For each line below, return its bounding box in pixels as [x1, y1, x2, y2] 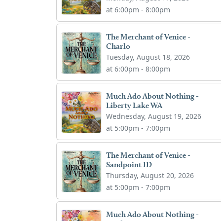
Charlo [106, 41, 131, 51]
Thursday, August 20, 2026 [106, 170, 194, 180]
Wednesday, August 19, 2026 [106, 111, 202, 121]
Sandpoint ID [106, 159, 152, 169]
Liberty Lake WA [106, 100, 163, 110]
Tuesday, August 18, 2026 [106, 52, 190, 62]
